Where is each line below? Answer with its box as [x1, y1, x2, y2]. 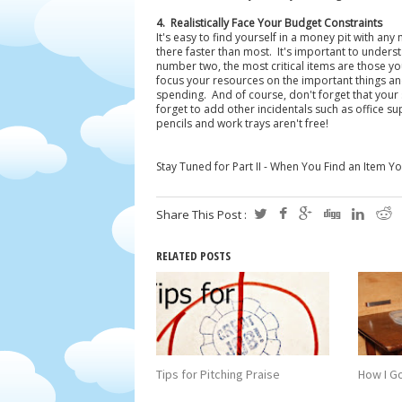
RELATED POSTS [155, 248, 231, 264]
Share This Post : [155, 206, 249, 223]
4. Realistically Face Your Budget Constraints [155, 15, 382, 31]
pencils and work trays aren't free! [155, 116, 328, 131]
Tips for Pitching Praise [155, 366, 280, 382]
